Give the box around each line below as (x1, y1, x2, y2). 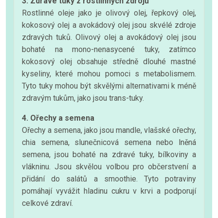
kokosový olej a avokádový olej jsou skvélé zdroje (22, 20, 196, 30)
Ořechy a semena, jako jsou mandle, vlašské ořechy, (22, 125, 196, 135)
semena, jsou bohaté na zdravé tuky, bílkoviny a (22, 149, 196, 159)
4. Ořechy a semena (22, 113, 94, 123)
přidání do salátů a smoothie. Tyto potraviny (22, 174, 196, 183)
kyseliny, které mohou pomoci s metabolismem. (22, 69, 196, 78)
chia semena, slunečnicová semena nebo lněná (22, 137, 196, 147)
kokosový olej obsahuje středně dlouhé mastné (22, 56, 196, 66)
